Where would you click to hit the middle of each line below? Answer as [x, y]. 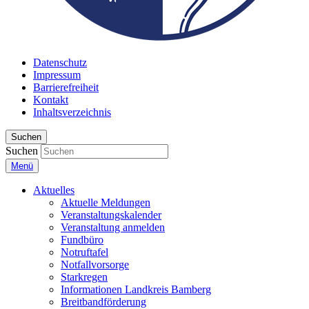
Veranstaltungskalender [111, 215]
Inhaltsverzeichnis [72, 112]
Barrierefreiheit [66, 87]
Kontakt [51, 100]
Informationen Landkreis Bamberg [136, 289]
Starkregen [84, 277]
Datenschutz [60, 62]
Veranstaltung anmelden [113, 227]
